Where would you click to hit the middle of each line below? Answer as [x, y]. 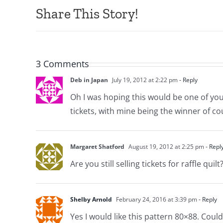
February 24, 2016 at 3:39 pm [156, 200]
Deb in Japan [89, 80]
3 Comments [62, 64]
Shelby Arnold [91, 200]
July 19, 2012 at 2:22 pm [144, 80]
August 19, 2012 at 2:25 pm [165, 147]
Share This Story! [87, 13]
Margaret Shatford [97, 147]
